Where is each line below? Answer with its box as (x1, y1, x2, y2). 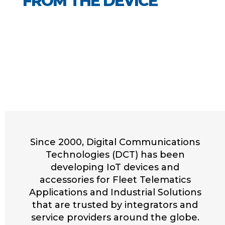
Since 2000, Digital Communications (30, 137, 200, 148)
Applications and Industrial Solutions (29, 187, 201, 198)
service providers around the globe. (31, 212, 199, 223)
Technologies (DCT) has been (45, 149, 185, 160)
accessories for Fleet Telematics (39, 174, 191, 185)
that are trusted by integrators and (32, 199, 198, 210)
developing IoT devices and (51, 162, 179, 173)
